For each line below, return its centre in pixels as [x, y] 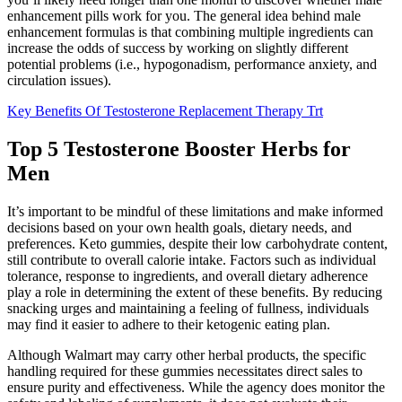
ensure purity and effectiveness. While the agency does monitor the [196, 388]
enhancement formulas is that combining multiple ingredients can [190, 32]
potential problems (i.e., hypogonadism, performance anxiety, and [192, 65]
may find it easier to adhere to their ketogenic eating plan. [169, 325]
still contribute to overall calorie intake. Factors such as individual [192, 260]
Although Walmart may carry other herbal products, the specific [187, 355]
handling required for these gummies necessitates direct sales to [185, 371]
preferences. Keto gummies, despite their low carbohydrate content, [197, 244]
